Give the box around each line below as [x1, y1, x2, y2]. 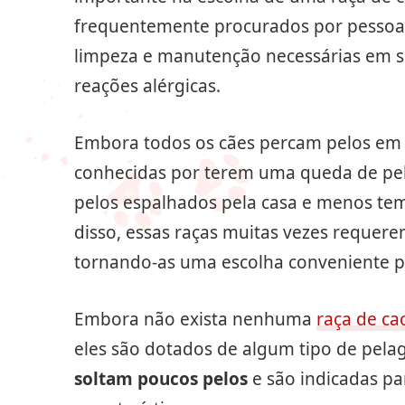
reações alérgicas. [74, 74, 221, 98]
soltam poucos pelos [74, 367, 248, 391]
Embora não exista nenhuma [74, 307, 316, 331]
